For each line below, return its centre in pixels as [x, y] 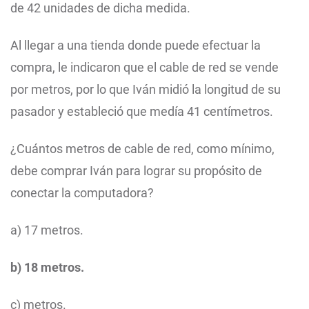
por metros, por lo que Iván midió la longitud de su [146, 90]
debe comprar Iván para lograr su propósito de [136, 171]
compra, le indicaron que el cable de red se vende [144, 68]
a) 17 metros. [47, 230]
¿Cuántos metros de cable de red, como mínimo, [142, 149]
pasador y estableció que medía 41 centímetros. [142, 112]
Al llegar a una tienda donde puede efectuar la [136, 46]
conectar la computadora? [82, 193]
